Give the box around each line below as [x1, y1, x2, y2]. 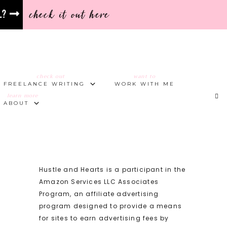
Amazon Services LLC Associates [39, 177, 159, 186]
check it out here [29, 6, 110, 24]
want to [133, 72, 156, 81]
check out [36, 72, 65, 81]
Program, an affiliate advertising [39, 190, 159, 198]
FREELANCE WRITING [3, 81, 85, 87]
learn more [7, 91, 38, 100]
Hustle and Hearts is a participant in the [39, 165, 186, 174]
